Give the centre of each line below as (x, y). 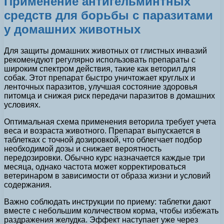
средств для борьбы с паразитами (108, 15)
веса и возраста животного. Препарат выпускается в (102, 131)
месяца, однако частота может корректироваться (95, 167)
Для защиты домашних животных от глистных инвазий (105, 51)
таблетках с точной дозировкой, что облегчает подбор (103, 140)
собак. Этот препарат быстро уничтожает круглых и (99, 78)
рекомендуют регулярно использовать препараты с (100, 60)
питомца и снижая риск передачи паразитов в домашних (109, 96)
